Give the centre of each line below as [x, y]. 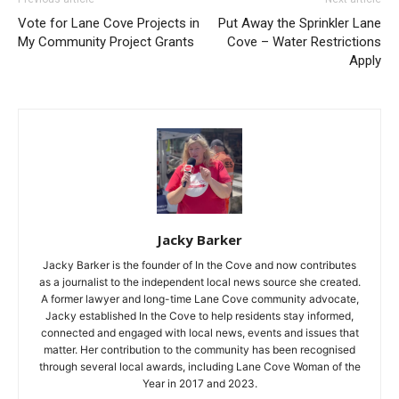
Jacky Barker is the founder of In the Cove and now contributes [199, 265]
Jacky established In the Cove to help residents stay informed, [199, 315]
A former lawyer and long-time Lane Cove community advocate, [199, 298]
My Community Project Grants [106, 41]
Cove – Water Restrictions [304, 41]
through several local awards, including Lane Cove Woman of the [199, 366]
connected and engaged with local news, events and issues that [199, 332]
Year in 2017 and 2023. [199, 383]
